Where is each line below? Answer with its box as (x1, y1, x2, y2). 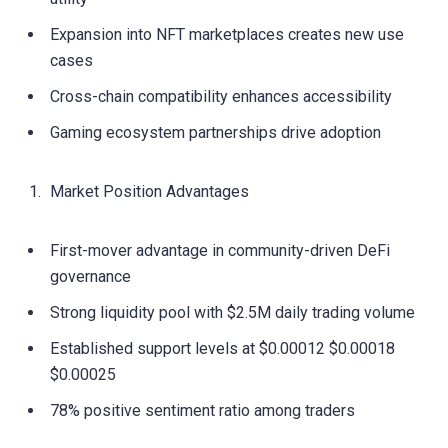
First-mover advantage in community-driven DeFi (50, 240, 390, 260)
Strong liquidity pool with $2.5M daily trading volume (50, 302, 415, 322)
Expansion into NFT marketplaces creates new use (50, 24, 404, 44)
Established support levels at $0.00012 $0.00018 (50, 338, 395, 358)
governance (50, 266, 131, 286)
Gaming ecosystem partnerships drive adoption (50, 122, 381, 142)
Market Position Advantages (50, 181, 249, 201)
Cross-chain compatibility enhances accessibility (50, 86, 392, 106)
